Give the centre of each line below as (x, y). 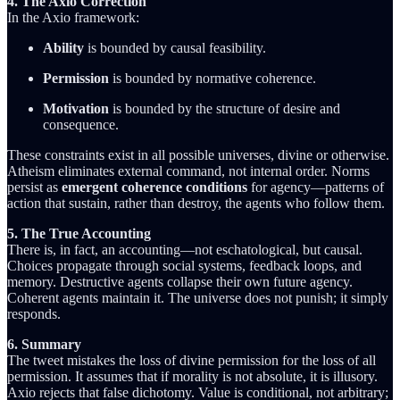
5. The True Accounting (79, 233)
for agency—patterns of (316, 187)
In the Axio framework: (73, 17)
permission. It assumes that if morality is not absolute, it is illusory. (192, 376)
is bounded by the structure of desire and (225, 108)
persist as (34, 187)
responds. (34, 313)
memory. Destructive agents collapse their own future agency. (180, 281)
